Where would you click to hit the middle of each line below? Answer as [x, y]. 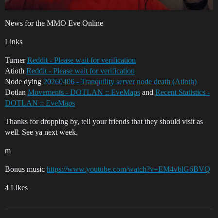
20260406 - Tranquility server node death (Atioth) [120, 81]
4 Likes [16, 187]
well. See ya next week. [41, 132]
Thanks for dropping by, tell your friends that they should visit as [104, 121]
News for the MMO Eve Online [54, 23]
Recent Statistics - [182, 92]
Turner [16, 60]
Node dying [24, 81]
